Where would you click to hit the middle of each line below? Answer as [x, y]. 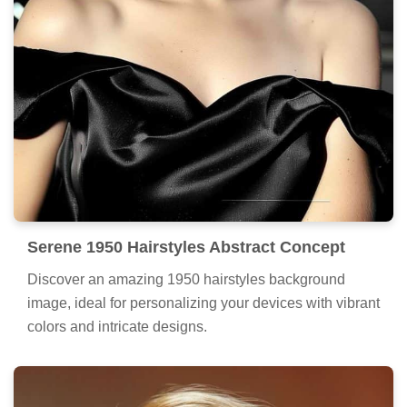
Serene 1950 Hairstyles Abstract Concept [186, 248]
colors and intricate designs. [117, 327]
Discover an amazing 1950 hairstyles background [186, 280]
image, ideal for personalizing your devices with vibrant [203, 303]
